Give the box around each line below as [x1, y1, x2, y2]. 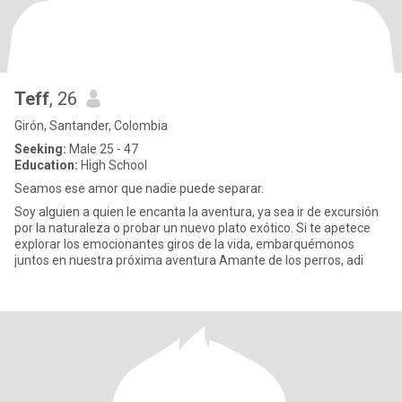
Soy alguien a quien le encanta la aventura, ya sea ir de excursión [14, 205, 379, 219]
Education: [14, 158, 78, 172]
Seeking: [14, 142, 66, 156]
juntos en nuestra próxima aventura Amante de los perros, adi [14, 253, 363, 267]
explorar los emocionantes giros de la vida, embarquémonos [14, 237, 354, 251]
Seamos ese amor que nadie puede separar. [14, 181, 264, 196]
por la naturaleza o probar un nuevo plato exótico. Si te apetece [14, 221, 371, 235]
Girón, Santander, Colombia [14, 118, 168, 133]
